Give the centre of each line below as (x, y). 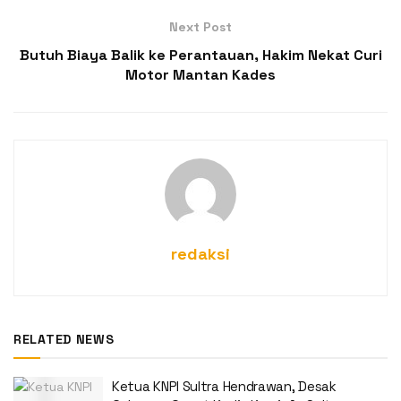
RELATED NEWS (64, 339)
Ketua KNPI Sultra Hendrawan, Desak (224, 386)
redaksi (200, 253)
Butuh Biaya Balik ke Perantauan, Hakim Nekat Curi (200, 55)
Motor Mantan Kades (200, 74)
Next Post (200, 26)
